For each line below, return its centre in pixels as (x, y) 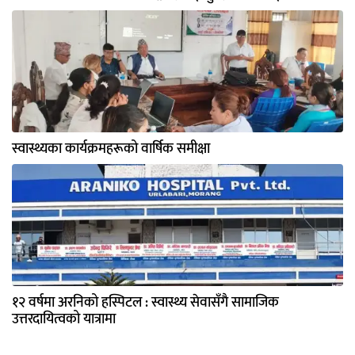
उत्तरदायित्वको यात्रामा (64, 320)
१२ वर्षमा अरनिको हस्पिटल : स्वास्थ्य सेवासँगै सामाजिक (145, 303)
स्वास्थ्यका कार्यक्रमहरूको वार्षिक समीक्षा (111, 149)
